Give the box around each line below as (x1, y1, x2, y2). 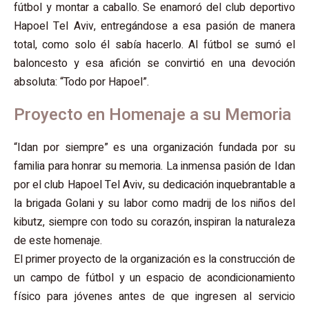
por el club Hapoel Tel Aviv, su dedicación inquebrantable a (14, 176, 295, 193)
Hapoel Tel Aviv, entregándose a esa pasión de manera (14, 17, 295, 34)
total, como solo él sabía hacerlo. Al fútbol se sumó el (14, 36, 295, 53)
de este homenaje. (14, 232, 102, 249)
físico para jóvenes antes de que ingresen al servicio (14, 288, 295, 305)
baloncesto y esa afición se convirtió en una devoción (14, 54, 295, 72)
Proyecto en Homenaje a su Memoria (14, 102, 291, 127)
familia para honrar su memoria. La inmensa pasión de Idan (14, 157, 295, 175)
